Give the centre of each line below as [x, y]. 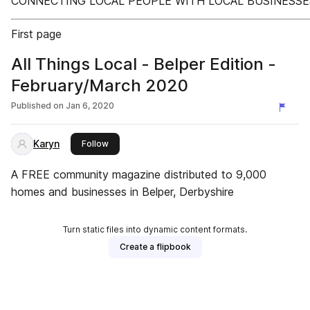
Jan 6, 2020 [90, 106]
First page [36, 34]
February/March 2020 [100, 85]
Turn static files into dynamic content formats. [155, 229]
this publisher [136, 143]
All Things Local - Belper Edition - [144, 64]
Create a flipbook [155, 247]
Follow [95, 144]
